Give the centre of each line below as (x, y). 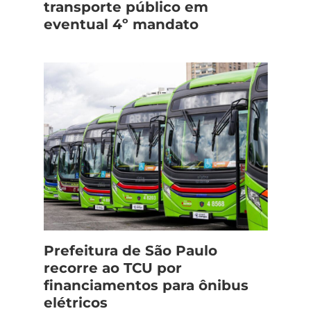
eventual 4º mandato (121, 24)
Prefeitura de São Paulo (130, 250)
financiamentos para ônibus (146, 285)
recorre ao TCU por (112, 268)
